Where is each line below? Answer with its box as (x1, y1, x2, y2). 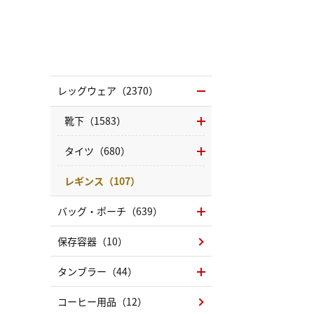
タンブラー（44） (57, 264, 137, 278)
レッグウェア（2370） (57, 83, 158, 97)
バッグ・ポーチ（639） (57, 204, 163, 218)
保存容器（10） (57, 234, 128, 248)
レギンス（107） (64, 174, 140, 188)
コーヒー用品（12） (57, 294, 147, 308)
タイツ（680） (64, 144, 130, 158)
